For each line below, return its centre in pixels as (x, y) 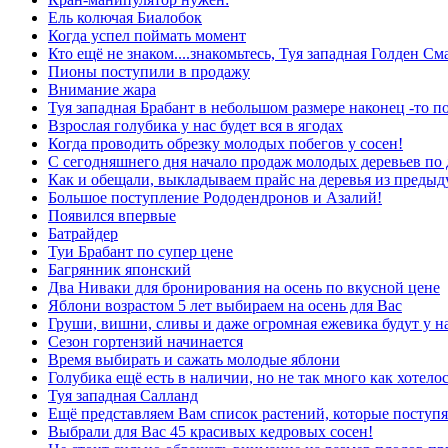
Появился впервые (112, 215)
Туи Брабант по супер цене (140, 251)
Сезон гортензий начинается (145, 341)
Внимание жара (102, 89)
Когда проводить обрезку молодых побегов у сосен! (225, 143)
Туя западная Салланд (123, 395)
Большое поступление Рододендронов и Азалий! (215, 197)
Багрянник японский (119, 269)
